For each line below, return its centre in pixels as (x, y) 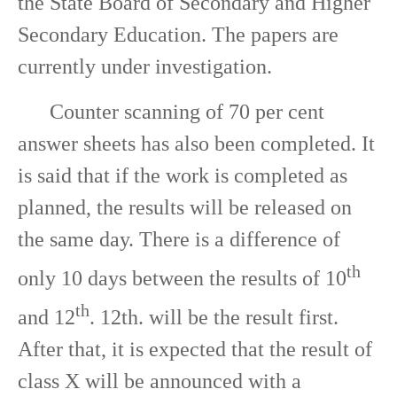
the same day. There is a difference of (179, 239)
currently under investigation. (145, 66)
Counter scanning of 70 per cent (171, 111)
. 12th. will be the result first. (214, 317)
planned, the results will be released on (185, 207)
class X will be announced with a (160, 381)
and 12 (47, 317)
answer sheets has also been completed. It (196, 143)
